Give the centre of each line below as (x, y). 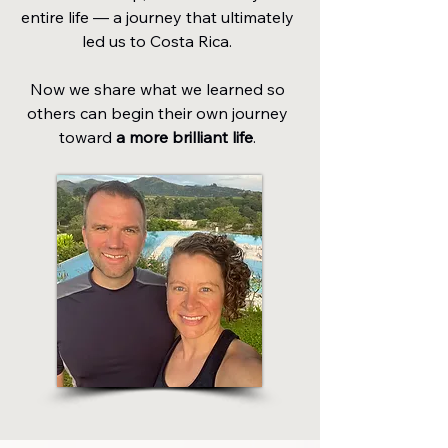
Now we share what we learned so (157, 89)
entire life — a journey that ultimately (157, 17)
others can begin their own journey (157, 113)
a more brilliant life (182, 137)
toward (85, 137)
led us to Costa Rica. (157, 41)
